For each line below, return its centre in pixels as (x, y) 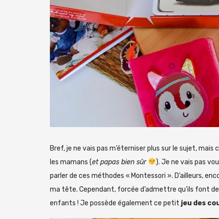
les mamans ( (71, 162)
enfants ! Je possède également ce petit (115, 203)
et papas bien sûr (120, 162)
